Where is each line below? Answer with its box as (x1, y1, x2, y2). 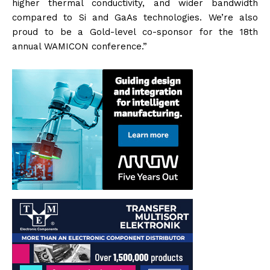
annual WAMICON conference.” (12, 41, 147, 52)
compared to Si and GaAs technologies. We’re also (12, 12, 258, 24)
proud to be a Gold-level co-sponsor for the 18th (12, 27, 258, 38)
